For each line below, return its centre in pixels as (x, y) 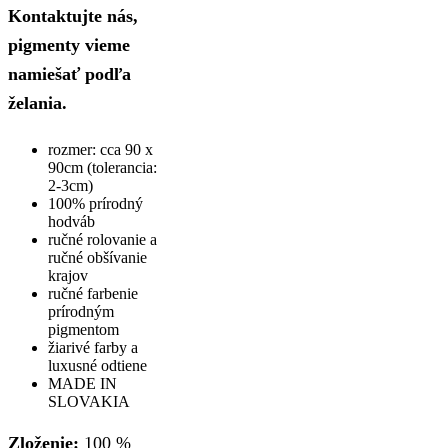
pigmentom (83, 329)
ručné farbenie (93, 293)
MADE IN (82, 383)
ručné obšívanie (97, 257)
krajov (68, 275)
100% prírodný (95, 203)
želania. (37, 102)
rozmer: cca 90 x (100, 149)
